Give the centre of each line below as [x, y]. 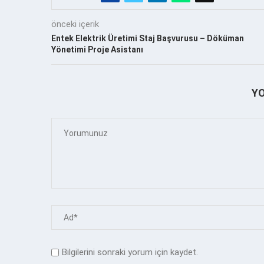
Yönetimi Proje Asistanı [97, 49]
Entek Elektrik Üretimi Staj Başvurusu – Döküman [148, 38]
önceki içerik [75, 24]
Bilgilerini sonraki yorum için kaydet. [130, 252]
